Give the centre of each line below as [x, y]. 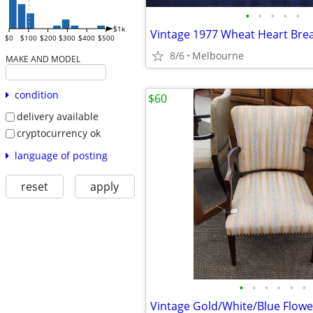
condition [36, 95]
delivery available [57, 117]
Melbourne [218, 56]
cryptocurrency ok [58, 133]
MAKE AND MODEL [43, 59]
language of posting [61, 155]
